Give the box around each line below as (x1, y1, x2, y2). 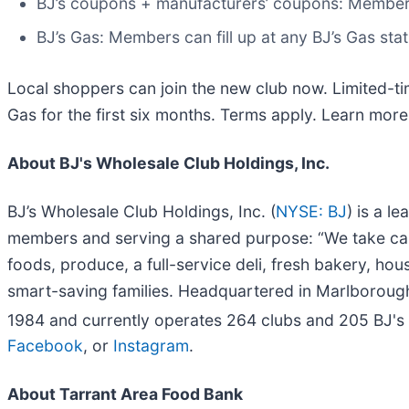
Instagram (113, 336, 189, 356)
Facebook (7, 336, 83, 356)
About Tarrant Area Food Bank (7, 384, 243, 404)
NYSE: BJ (276, 201, 347, 221)
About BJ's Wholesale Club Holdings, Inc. (7, 152, 330, 173)
